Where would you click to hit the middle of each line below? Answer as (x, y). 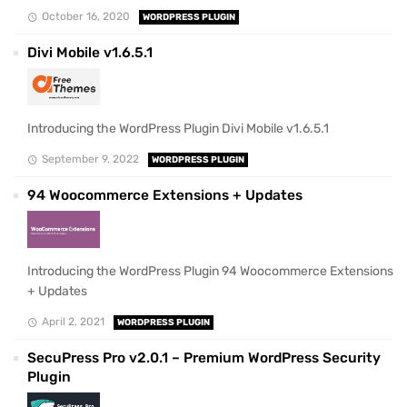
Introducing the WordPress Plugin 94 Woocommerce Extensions (210, 271)
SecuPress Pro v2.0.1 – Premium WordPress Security (204, 358)
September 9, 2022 (90, 159)
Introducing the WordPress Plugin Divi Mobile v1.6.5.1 (178, 128)
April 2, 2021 (73, 322)
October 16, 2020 (85, 17)
